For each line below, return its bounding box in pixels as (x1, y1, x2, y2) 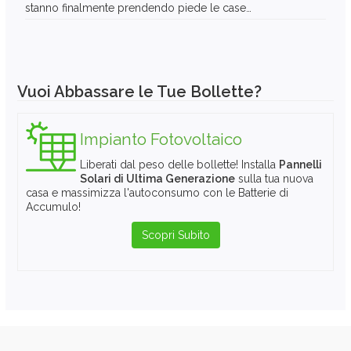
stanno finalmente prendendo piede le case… (25, 2, 251, 15)
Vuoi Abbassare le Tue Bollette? (17, 82, 262, 102)
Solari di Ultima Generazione (80, 172, 235, 186)
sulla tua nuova (235, 172, 313, 186)
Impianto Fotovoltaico (80, 129, 242, 150)
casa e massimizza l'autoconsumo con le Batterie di (26, 186, 288, 200)
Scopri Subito (141, 229, 210, 242)
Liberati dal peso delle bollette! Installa (80, 158, 279, 172)
